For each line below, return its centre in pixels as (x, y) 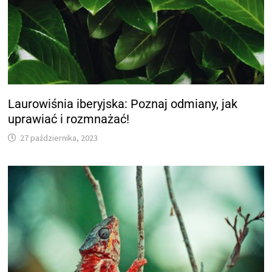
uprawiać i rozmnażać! (69, 119)
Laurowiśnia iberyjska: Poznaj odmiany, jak (123, 104)
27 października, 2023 (59, 138)
